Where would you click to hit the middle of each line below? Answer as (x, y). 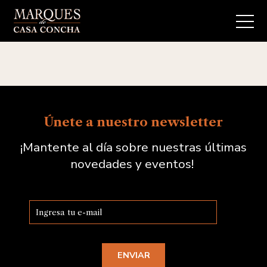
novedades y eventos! (133, 164)
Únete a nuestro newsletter (133, 122)
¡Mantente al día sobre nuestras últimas (133, 147)
